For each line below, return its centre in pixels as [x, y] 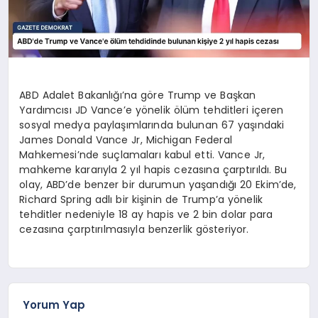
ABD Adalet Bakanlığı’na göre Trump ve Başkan [138, 95]
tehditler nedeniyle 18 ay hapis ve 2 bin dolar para [146, 214]
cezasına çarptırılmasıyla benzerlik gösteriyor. [134, 229]
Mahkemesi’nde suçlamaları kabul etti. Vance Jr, [142, 154]
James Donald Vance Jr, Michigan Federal [126, 139]
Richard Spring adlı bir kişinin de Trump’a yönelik [141, 199]
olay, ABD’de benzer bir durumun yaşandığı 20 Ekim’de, [158, 184]
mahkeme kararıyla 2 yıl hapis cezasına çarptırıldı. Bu [153, 169]
